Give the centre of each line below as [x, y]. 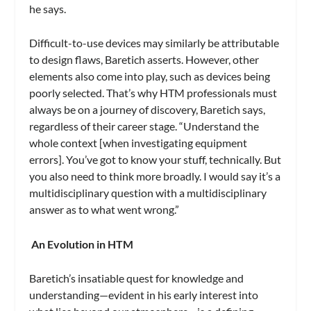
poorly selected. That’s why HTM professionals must [153, 93]
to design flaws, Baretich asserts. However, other [144, 60]
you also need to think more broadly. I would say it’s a [155, 176]
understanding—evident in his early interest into [144, 295]
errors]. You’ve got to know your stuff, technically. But [155, 160]
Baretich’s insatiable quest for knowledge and [137, 278]
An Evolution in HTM [82, 244]
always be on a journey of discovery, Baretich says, [148, 110]
